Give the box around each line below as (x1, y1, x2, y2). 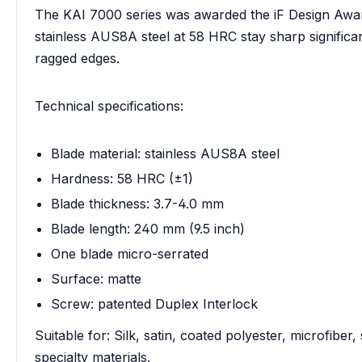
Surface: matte (51, 270, 141, 287)
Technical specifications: (35, 97, 183, 114)
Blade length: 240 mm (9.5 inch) (51, 220, 245, 237)
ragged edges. (35, 49, 120, 66)
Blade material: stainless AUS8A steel (51, 145, 280, 162)
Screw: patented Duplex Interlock (51, 295, 258, 312)
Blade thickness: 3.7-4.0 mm (51, 195, 224, 212)
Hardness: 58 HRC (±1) (51, 170, 193, 187)
